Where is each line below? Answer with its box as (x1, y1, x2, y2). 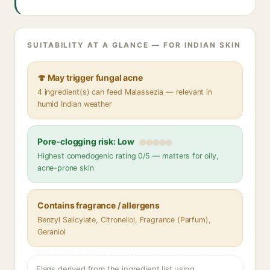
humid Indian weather (37, 99, 112, 108)
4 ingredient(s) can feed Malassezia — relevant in (37, 87, 212, 96)
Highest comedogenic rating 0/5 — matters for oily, (37, 151, 219, 160)
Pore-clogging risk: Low (37, 136, 135, 146)
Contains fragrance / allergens (37, 200, 160, 210)
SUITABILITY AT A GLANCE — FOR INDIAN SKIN (27, 40, 241, 49)
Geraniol (37, 227, 66, 236)
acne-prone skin (37, 163, 94, 172)
